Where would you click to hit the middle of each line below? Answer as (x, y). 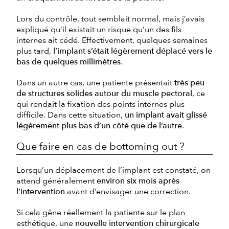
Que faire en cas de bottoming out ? (100, 146)
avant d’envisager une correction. (128, 191)
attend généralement (56, 181)
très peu (189, 83)
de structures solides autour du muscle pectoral (104, 93)
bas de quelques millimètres (68, 62)
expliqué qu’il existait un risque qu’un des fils (99, 29)
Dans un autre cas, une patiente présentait (95, 83)
